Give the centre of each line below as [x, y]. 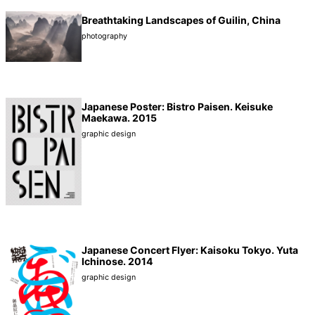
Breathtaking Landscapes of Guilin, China [181, 20]
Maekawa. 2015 [119, 118]
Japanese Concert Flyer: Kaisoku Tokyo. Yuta [190, 250]
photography [104, 37]
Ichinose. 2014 [117, 262]
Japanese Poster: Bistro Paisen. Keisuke [177, 107]
